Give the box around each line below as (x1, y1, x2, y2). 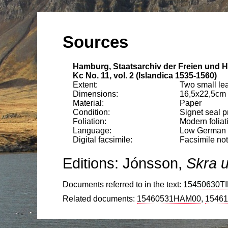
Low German (179, 126, 226, 135)
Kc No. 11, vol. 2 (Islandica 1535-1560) (72, 71, 217, 80)
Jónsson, (122, 154, 186, 172)
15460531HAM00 (136, 194, 201, 203)
